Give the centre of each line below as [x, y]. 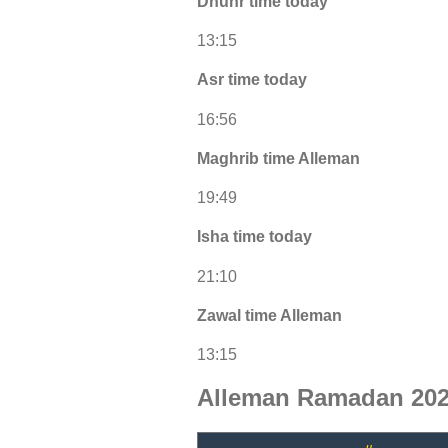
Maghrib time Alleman [278, 158]
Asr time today [252, 80]
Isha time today [254, 237]
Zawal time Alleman [269, 315]
